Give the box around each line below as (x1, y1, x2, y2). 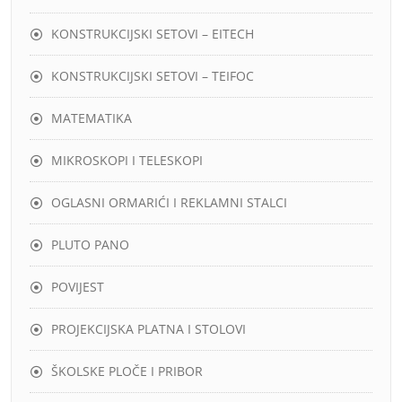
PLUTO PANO (51, 236, 129, 253)
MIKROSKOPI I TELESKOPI (51, 152, 203, 169)
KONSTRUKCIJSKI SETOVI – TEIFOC (51, 67, 254, 84)
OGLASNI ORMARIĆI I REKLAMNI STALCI (51, 194, 287, 211)
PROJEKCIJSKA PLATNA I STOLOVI (51, 320, 246, 337)
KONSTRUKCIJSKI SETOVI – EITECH (51, 25, 254, 42)
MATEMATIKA (51, 109, 132, 127)
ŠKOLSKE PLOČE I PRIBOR (51, 363, 203, 380)
